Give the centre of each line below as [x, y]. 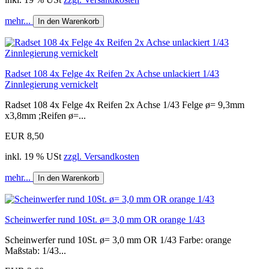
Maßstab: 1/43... [35, 251]
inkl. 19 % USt [34, 157]
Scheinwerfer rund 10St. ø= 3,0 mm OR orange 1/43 [105, 220]
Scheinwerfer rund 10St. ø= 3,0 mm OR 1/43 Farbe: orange [118, 240]
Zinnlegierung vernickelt [51, 85]
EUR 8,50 [24, 136]
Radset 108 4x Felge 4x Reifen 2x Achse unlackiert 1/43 [112, 74]
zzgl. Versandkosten [101, 157]
